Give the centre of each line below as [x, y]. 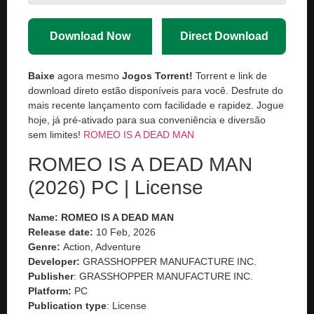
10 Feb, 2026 [126, 232]
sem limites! [54, 135]
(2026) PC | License [116, 187]
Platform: [50, 291]
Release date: [62, 232]
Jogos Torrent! [157, 76]
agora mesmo [88, 76]
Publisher [51, 276]
